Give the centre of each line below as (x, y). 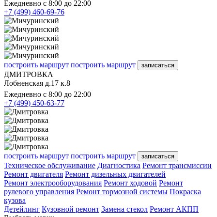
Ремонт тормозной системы (122, 191)
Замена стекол (124, 209)
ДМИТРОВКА (29, 74)
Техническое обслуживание (50, 165)
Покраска (185, 191)
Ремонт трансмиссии (177, 165)
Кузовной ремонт (70, 209)
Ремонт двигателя (33, 174)
